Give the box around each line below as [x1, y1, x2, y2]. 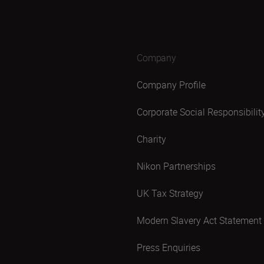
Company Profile [137, 78, 206, 91]
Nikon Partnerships [137, 160, 216, 173]
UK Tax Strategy [137, 187, 203, 200]
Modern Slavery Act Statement [137, 214, 262, 227]
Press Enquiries [137, 241, 200, 254]
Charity [137, 133, 166, 146]
